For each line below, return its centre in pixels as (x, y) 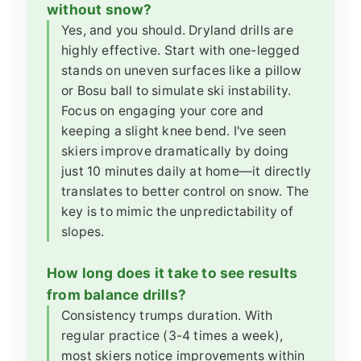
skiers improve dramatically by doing (175, 151)
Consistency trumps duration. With (167, 316)
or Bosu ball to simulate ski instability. (176, 91)
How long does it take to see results (172, 273)
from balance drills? (116, 295)
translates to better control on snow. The (185, 192)
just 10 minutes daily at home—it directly (187, 172)
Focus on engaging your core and (163, 111)
